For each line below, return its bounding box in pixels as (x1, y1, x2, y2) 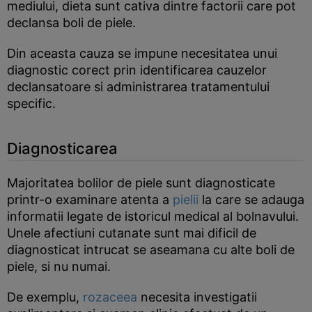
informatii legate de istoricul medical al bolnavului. (7, 209, 299, 224)
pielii (173, 192, 198, 207)
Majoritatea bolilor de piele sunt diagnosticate (7, 175, 275, 190)
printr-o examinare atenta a (7, 192, 173, 207)
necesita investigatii (137, 290, 257, 304)
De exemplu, (7, 290, 83, 304)
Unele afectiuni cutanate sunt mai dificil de (7, 226, 256, 240)
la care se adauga (198, 192, 304, 207)
